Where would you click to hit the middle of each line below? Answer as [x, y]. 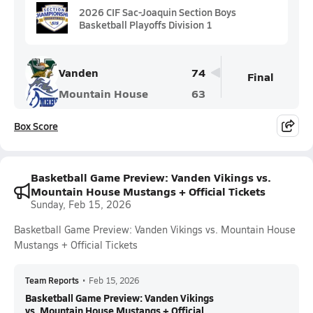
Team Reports [52, 280]
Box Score [36, 126]
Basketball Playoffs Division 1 [146, 24]
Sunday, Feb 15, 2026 [81, 204]
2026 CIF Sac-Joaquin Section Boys [158, 12]
